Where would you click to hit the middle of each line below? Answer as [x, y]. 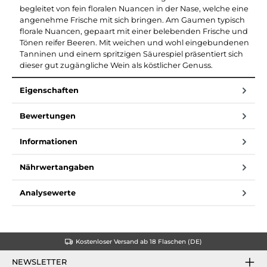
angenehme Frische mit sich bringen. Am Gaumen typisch [132, 20]
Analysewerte [48, 193]
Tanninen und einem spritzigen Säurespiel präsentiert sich [131, 54]
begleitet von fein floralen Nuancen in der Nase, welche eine [134, 8]
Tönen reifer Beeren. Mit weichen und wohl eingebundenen [134, 42]
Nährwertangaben [57, 167]
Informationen [49, 141]
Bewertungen [48, 116]
